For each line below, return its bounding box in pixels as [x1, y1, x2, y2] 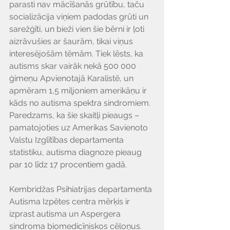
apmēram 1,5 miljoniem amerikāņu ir [9, 86, 149, 96]
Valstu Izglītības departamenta [9, 135, 126, 145]
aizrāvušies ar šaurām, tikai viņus [9, 36, 135, 47]
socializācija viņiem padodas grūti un [9, 12, 150, 22]
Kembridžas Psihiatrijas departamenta [9, 184, 154, 195]
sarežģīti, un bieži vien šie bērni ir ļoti [9, 24, 146, 34]
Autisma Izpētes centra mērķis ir [9, 197, 132, 207]
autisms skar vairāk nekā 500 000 [9, 61, 138, 71]
